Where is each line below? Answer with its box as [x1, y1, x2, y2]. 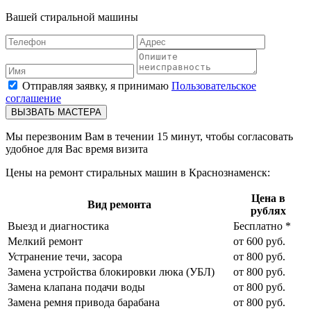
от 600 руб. [233, 235, 285, 247]
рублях [251, 204, 286, 217]
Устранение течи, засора [8, 250, 122, 262]
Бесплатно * [233, 219, 291, 232]
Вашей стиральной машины [6, 10, 138, 23]
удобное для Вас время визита [6, 142, 148, 155]
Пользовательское [171, 79, 256, 92]
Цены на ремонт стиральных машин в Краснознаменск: [6, 166, 270, 178]
